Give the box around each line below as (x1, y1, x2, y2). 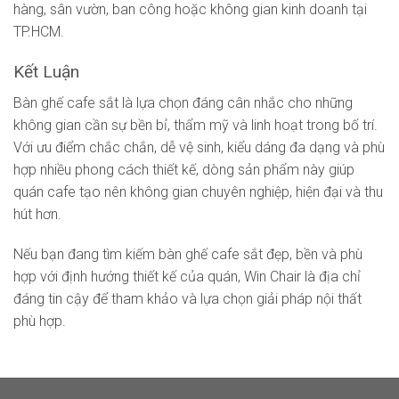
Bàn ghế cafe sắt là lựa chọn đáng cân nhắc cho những (13, 94, 353, 111)
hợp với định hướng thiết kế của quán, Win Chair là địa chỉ (13, 268, 361, 286)
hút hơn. (13, 205, 61, 223)
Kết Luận (13, 61, 79, 82)
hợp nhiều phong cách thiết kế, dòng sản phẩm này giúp (13, 160, 354, 178)
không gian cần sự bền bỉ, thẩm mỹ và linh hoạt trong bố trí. (13, 116, 378, 134)
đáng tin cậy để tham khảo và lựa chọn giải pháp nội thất (13, 290, 362, 308)
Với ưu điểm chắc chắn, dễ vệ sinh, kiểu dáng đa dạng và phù (13, 138, 385, 156)
